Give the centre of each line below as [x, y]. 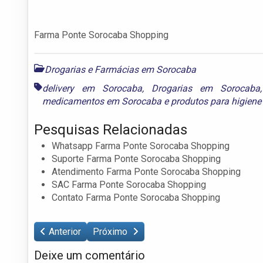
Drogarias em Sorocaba [205, 88]
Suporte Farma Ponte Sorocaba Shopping [136, 159]
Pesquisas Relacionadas [111, 129]
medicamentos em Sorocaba [102, 101]
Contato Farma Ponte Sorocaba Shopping [136, 197]
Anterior [65, 231]
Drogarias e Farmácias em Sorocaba [120, 69]
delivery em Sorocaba [92, 88]
